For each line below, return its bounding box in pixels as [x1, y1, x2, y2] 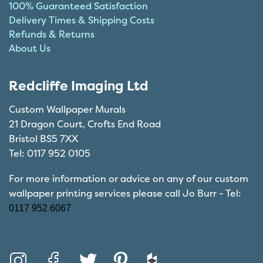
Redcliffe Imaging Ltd [9, 77, 149, 95]
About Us [9, 42, 50, 55]
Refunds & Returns [9, 28, 95, 41]
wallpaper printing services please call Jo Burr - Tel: [9, 186, 241, 200]
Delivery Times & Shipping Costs [9, 14, 154, 27]
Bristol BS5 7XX [9, 132, 78, 146]
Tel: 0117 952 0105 [9, 147, 90, 160]
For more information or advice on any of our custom [9, 171, 248, 185]
